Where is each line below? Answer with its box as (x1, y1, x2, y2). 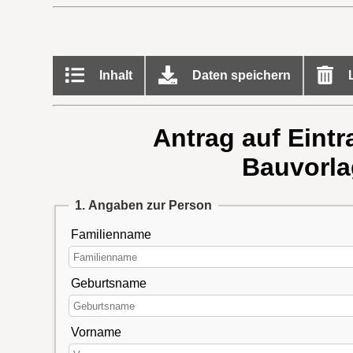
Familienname (70, 228, 151, 242)
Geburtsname (70, 277, 147, 291)
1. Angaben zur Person (74, 199, 212, 213)
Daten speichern (188, 68, 291, 82)
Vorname (70, 325, 121, 340)
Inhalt (95, 68, 132, 82)
